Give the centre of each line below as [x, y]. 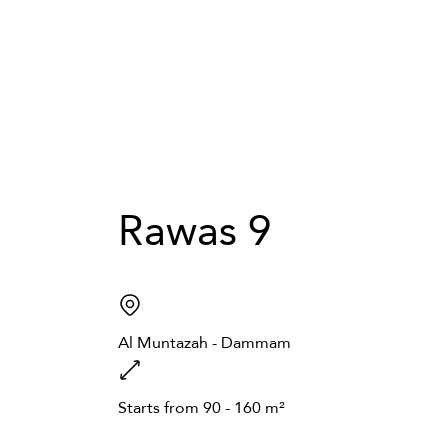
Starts [139, 407]
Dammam [256, 342]
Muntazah [172, 342]
